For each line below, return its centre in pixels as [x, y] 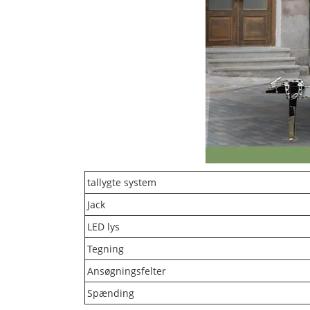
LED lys [103, 227]
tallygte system [122, 183]
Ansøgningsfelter [127, 271]
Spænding [111, 293]
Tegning [106, 249]
